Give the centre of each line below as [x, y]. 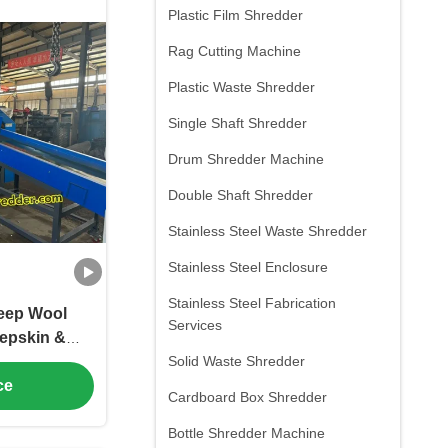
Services [195, 325]
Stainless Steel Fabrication [252, 303]
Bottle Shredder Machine [246, 433]
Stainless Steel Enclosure [248, 267]
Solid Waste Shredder [236, 361]
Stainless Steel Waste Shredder [267, 231]
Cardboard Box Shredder [247, 397]
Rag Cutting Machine [234, 51]
